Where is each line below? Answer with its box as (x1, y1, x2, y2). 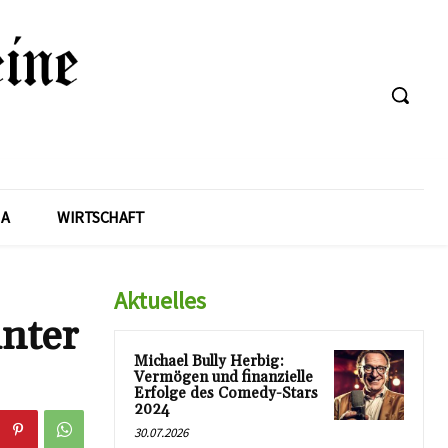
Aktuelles (114, 284, 206, 316)
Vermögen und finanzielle (134, 367, 313, 387)
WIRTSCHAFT (57, 206, 144, 227)
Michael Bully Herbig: (134, 351, 284, 371)
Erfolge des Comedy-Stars (134, 383, 318, 403)
